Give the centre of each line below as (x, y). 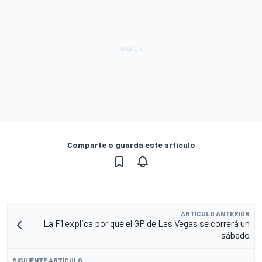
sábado (235, 235)
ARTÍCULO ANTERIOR (215, 213)
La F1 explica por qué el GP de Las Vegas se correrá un (146, 223)
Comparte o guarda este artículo (131, 144)
